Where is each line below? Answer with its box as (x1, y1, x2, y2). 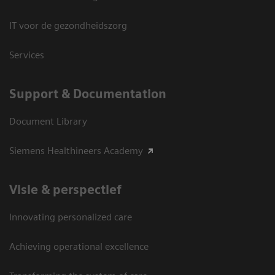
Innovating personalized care (9, 211, 132, 223)
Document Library (9, 115, 87, 128)
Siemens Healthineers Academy (9, 145, 143, 157)
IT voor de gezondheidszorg (9, 20, 127, 32)
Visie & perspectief (9, 182, 122, 198)
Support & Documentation (9, 87, 166, 102)
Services (9, 49, 44, 61)
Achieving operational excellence (9, 241, 149, 253)
